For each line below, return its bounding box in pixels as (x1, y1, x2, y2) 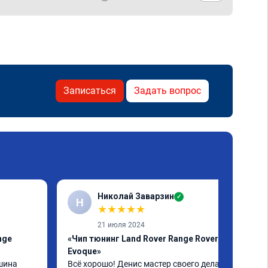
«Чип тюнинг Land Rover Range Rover (68, 234, 218, 243)
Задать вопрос (134, 85, 201, 96)
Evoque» (68, 246, 101, 256)
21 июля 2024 (98, 221, 145, 229)
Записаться (63, 85, 116, 96)
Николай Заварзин (98, 191, 174, 201)
